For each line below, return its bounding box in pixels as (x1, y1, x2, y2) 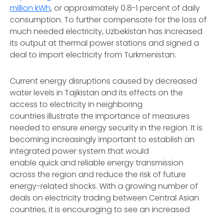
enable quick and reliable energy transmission (10, 157, 183, 168)
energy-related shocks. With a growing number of (10, 181, 198, 192)
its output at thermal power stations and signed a (10, 37, 199, 49)
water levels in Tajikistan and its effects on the (10, 87, 183, 98)
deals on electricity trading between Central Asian (10, 192, 199, 203)
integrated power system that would (10, 145, 149, 157)
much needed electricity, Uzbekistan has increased (10, 26, 202, 37)
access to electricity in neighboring (10, 99, 143, 110)
